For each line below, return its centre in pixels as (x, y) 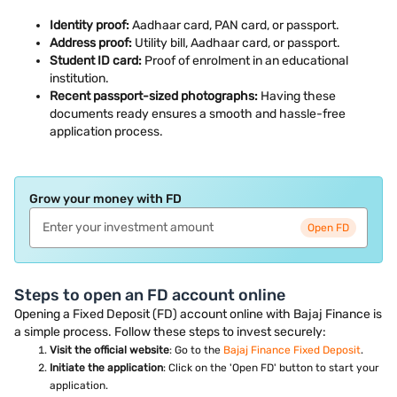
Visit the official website (109, 350)
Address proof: (91, 43)
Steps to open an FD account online (150, 295)
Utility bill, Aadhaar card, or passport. (236, 43)
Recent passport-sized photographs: (155, 96)
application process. (106, 131)
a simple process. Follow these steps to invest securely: (170, 331)
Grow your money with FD (105, 198)
